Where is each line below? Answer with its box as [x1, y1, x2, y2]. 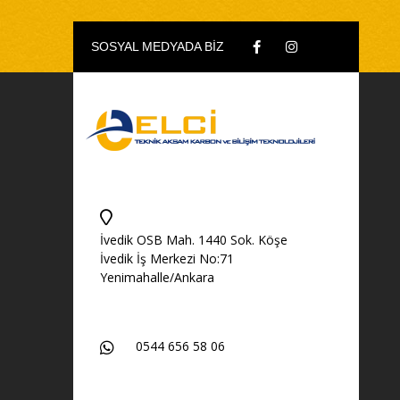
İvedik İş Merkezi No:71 [100, 250, 234, 267]
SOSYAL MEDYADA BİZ [91, 39, 224, 54]
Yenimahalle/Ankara [100, 269, 214, 286]
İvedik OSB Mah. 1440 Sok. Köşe [100, 231, 287, 248]
